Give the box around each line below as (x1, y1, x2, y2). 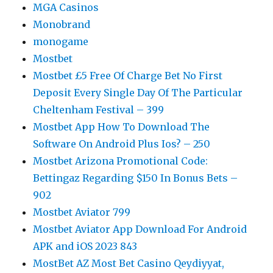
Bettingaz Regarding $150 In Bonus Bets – (33, 171, 238, 184)
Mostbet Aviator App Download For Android (33, 222, 247, 235)
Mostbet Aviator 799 (33, 205, 131, 218)
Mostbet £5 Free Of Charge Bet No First (33, 69, 223, 82)
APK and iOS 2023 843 (33, 239, 138, 252)
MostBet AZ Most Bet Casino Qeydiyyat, (33, 257, 225, 269)
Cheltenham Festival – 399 (33, 103, 165, 116)
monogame (33, 35, 89, 48)
